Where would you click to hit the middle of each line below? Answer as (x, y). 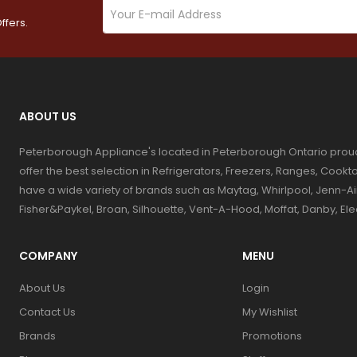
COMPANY (48, 255)
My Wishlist (269, 312)
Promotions (272, 335)
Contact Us (47, 312)
